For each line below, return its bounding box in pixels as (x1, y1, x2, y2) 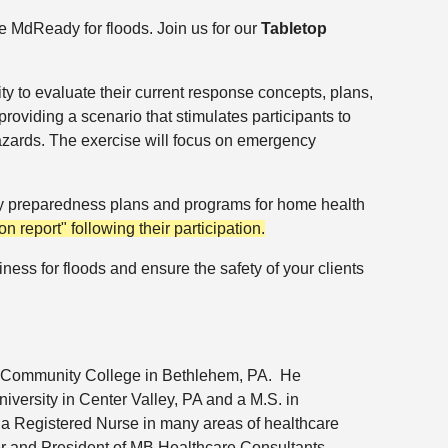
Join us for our (157, 20, 261, 37)
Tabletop (261, 20, 327, 37)
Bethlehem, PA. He (158, 367, 301, 384)
